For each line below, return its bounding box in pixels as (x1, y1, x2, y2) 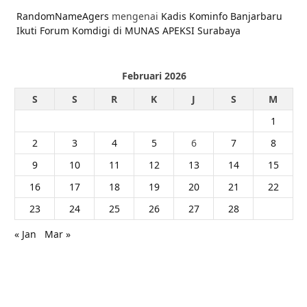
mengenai (109, 10, 161, 23)
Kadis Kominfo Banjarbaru (161, 10, 282, 23)
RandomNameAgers (16, 10, 109, 23)
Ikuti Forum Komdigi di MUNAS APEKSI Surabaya (16, 24, 241, 38)
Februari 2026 (121, 69, 186, 83)
